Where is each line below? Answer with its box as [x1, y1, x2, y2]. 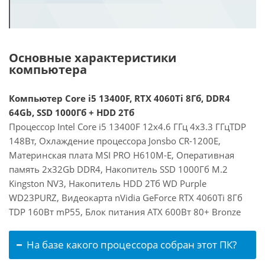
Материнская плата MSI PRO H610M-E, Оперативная [9, 149, 234, 161]
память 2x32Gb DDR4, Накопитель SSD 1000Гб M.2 [9, 163, 228, 175]
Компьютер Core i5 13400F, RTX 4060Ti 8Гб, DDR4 [9, 92, 230, 104]
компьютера [9, 62, 87, 77]
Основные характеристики [9, 50, 176, 66]
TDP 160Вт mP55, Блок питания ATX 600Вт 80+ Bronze [9, 206, 241, 218]
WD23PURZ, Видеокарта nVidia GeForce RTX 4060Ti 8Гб [9, 192, 243, 203]
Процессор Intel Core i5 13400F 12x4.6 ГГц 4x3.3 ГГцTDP [9, 121, 246, 132]
